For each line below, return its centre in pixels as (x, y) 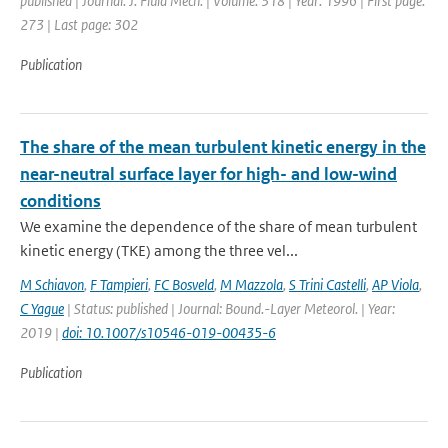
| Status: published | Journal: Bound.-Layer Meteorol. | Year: (229, 308)
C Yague (42, 308)
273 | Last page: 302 (79, 24)
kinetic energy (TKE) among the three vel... (159, 250)
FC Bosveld (184, 284)
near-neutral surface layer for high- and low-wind (208, 174)
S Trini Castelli (327, 284)
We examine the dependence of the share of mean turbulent (218, 226)
